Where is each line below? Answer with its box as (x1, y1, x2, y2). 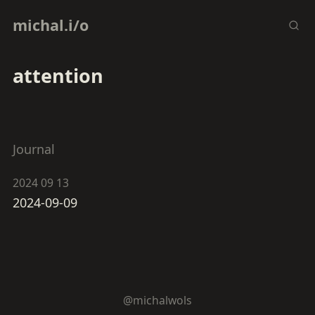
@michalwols (123, 292, 192, 308)
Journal (13, 141, 55, 157)
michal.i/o (13, 15, 89, 35)
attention (13, 63, 103, 89)
